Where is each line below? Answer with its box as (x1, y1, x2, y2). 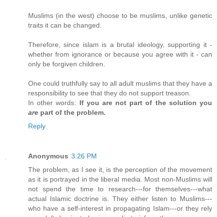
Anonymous (28, 152, 68, 160)
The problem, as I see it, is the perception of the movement (28, 166, 212, 174)
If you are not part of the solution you (79, 99, 213, 107)
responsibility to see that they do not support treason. (28, 89, 191, 97)
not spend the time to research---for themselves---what (28, 185, 212, 193)
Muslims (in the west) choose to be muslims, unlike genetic (28, 12, 212, 20)
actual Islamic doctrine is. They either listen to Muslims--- (28, 195, 212, 203)
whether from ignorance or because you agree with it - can (28, 50, 212, 59)
